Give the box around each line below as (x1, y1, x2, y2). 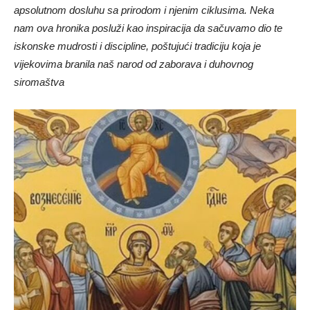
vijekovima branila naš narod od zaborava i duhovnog (14, 58, 253, 71)
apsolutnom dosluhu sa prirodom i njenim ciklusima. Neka (14, 4, 274, 17)
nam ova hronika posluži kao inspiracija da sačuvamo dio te (14, 22, 282, 35)
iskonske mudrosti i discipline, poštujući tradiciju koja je (14, 40, 261, 53)
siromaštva (14, 76, 64, 89)
